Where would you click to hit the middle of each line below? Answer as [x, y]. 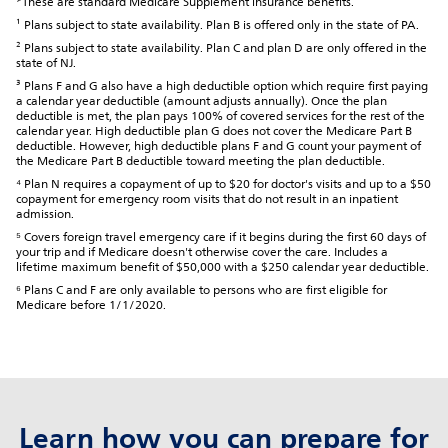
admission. [45, 215]
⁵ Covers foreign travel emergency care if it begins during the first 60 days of [221, 238]
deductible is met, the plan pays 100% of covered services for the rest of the [220, 117]
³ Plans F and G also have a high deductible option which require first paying [222, 87]
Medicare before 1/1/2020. [91, 306]
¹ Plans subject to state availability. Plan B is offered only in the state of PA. [217, 26]
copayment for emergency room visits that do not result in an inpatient [207, 200]
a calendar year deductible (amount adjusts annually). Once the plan [201, 102]
